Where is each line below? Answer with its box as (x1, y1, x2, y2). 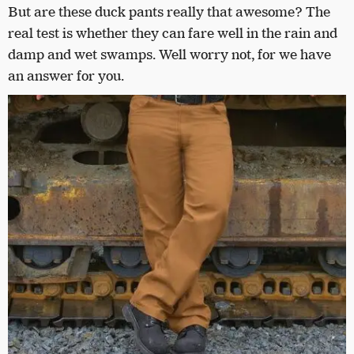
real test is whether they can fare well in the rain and (8, 24, 337, 43)
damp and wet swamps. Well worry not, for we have (8, 46, 331, 64)
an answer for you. (8, 67, 127, 85)
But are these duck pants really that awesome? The (8, 3, 330, 21)
